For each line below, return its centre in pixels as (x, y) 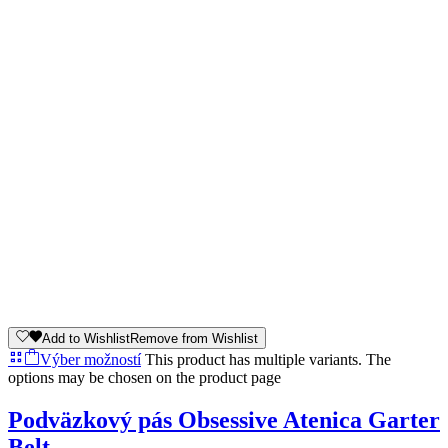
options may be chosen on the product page (144, 378)
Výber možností (90, 360)
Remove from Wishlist (194, 339)
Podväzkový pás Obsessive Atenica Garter (224, 420)
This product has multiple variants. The (268, 360)
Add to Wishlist (86, 339)
